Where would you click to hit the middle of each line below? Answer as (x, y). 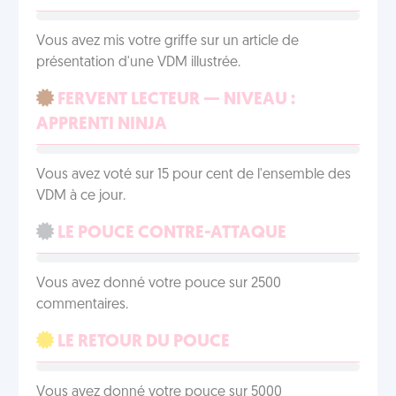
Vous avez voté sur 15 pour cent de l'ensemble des (194, 175)
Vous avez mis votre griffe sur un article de (168, 42)
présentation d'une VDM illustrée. (138, 63)
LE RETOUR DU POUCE (142, 342)
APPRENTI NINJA (102, 125)
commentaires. (82, 305)
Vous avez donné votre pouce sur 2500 (159, 284)
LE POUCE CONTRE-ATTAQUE (170, 233)
